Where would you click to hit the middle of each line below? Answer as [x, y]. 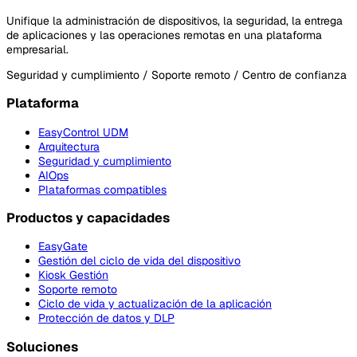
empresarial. [37, 49]
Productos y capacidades [88, 218]
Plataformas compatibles [102, 189]
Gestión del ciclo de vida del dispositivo [139, 261]
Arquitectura [69, 146]
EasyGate [63, 247]
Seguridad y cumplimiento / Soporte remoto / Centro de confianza [177, 75]
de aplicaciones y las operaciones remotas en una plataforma [164, 35]
